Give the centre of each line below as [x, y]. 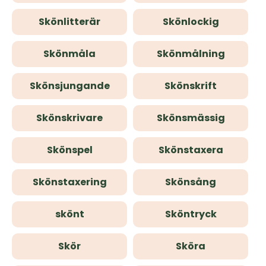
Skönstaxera [191, 150]
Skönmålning [191, 54]
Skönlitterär [69, 22]
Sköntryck [191, 214]
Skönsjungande [69, 86]
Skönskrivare [69, 118]
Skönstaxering [69, 182]
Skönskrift [191, 86]
